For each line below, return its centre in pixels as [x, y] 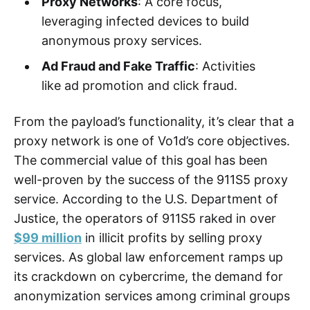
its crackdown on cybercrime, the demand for [148, 276]
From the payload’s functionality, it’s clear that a [154, 121]
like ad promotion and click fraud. [139, 85]
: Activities [225, 66]
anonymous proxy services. [121, 40]
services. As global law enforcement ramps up [148, 257]
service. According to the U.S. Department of [146, 199]
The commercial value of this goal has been [141, 160]
